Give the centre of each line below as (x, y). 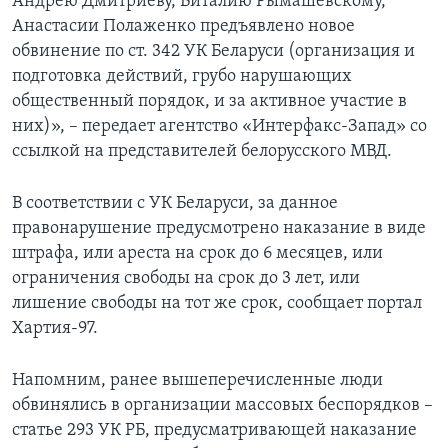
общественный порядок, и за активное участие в (209, 102)
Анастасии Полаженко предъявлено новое (183, 27)
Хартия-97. (55, 329)
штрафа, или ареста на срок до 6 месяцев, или (197, 254)
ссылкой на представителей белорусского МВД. (202, 152)
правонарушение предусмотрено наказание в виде (219, 229)
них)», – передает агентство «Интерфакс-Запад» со (219, 127)
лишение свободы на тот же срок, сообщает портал (217, 304)
